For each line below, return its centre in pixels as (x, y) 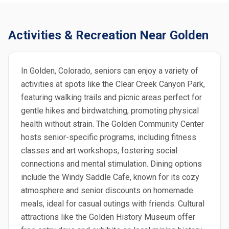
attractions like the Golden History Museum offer (108, 217)
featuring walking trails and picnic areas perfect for (111, 97)
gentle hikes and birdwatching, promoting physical (110, 111)
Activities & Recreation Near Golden (108, 35)
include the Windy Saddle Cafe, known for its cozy (110, 177)
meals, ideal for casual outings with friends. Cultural (113, 204)
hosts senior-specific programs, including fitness (109, 137)
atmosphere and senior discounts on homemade (107, 190)
